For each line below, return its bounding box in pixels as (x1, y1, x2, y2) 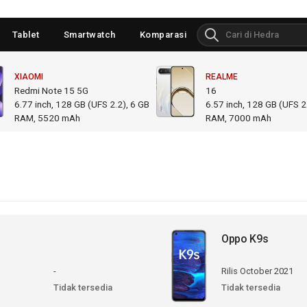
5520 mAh (38, 112, 80, 123)
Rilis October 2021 (221, 265, 293, 276)
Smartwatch (63, 29, 116, 40)
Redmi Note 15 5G (14, 84, 88, 96)
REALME (206, 71, 238, 82)
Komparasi (139, 29, 187, 40)
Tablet (12, 29, 40, 40)
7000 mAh (229, 112, 271, 123)
